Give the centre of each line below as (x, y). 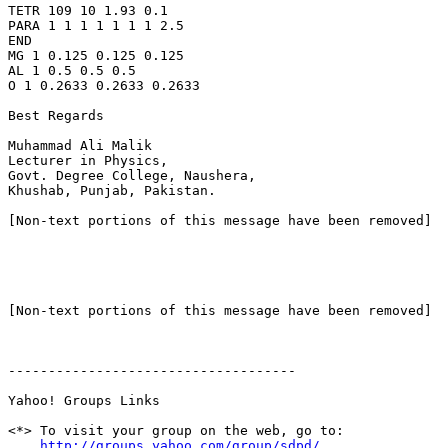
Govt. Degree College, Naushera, (132, 175)
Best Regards (56, 115)
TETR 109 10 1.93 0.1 (88, 10)
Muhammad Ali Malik (80, 145)
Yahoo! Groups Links (84, 400)
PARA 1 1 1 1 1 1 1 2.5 (96, 25)
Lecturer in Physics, (88, 160)
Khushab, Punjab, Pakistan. (112, 190)
